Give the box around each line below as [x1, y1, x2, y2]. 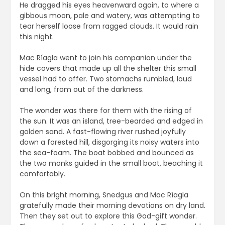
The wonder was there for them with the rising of [19, 105, 192, 116]
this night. [19, 32, 54, 42]
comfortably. [19, 169, 65, 179]
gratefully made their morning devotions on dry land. [19, 200, 205, 211]
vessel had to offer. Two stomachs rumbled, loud [19, 74, 192, 84]
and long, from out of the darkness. [19, 84, 144, 95]
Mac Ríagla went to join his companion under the [19, 53, 192, 63]
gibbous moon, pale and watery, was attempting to [19, 11, 200, 21]
